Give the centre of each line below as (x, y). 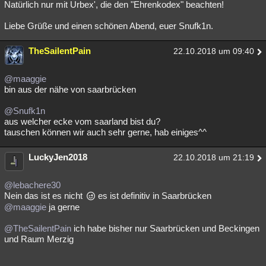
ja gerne (63, 207)
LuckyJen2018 (58, 157)
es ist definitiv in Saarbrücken (153, 196)
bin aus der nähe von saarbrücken (70, 90)
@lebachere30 (32, 185)
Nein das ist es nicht (45, 196)
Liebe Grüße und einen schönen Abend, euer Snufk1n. (109, 26)
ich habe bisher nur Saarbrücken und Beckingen (165, 229)
